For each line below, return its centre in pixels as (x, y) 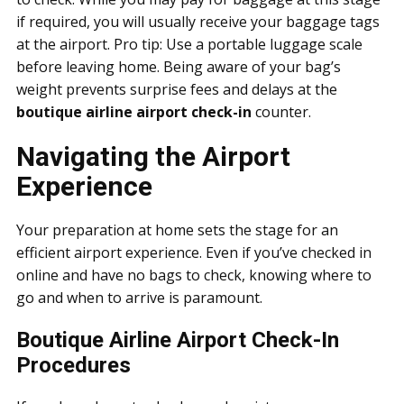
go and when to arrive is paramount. (139, 297)
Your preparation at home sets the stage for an (177, 230)
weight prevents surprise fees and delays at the (177, 89)
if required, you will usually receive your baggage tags (198, 21)
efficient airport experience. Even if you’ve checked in (194, 252)
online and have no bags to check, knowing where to (194, 275)
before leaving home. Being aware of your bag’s (179, 66)
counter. (281, 111)
